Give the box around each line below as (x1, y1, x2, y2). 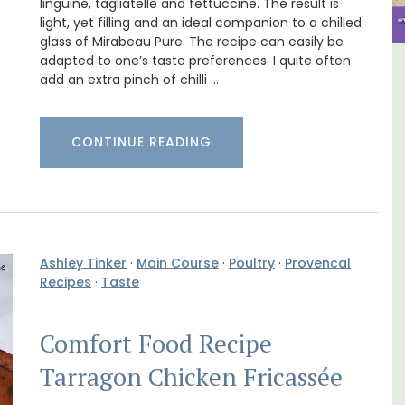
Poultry (229, 254, 275, 273)
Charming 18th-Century (159, 71, 371, 98)
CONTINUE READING (71, 133, 212, 152)
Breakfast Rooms (193, 123, 336, 150)
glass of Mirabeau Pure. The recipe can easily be (40, 33, 344, 52)
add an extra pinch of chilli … (40, 71, 219, 89)
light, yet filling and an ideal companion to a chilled (40, 14, 362, 33)
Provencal (285, 254, 351, 273)
